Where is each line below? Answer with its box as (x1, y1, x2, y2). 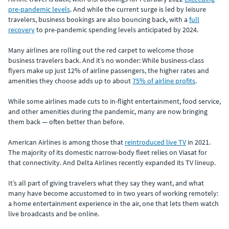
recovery (8, 25, 35, 34)
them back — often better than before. (8, 117, 124, 126)
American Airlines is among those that (8, 138, 125, 147)
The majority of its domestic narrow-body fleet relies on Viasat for (8, 148, 207, 157)
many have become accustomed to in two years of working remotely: (8, 189, 218, 198)
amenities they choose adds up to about (8, 76, 132, 85)
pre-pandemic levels (8, 5, 70, 14)
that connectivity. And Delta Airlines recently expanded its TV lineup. (8, 158, 216, 167)
